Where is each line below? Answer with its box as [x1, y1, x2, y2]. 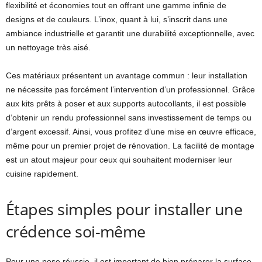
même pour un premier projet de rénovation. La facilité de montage [6, 141, 254, 150]
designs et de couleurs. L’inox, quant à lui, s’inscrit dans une [6, 15, 227, 24]
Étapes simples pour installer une [6, 198, 243, 220]
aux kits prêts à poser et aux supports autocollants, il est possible [6, 99, 246, 108]
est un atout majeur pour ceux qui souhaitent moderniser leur [6, 155, 232, 164]
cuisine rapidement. [6, 169, 78, 178]
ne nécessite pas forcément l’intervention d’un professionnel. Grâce [6, 85, 255, 94]
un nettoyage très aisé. [6, 43, 91, 52]
